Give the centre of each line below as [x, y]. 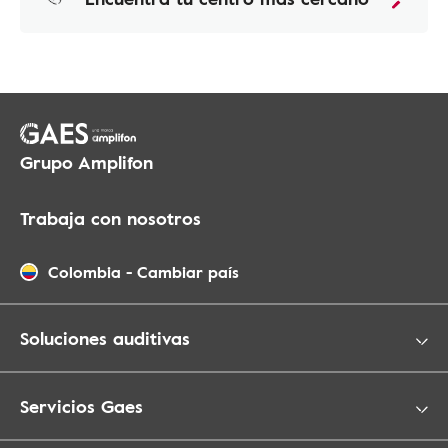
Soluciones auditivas [105, 338]
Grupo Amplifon [86, 162]
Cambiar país [188, 272]
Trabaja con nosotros [110, 218]
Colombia [84, 272]
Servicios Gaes [81, 406]
